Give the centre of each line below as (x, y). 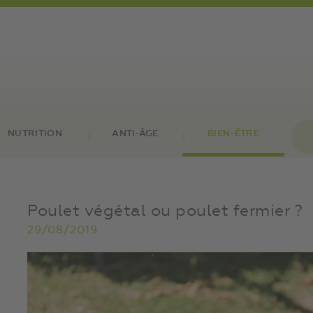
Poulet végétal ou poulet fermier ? (165, 211)
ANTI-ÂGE (135, 134)
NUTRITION (35, 134)
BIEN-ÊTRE (233, 134)
